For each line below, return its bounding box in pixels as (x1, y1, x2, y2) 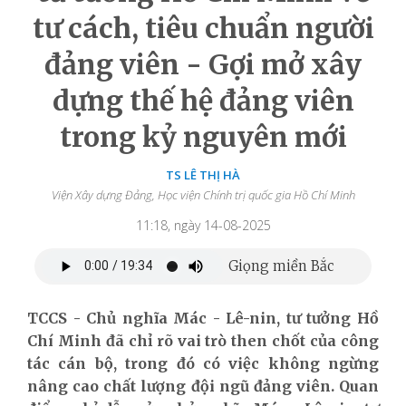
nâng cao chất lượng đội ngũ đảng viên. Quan (27, 376, 379, 395)
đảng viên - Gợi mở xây (44, 46, 362, 82)
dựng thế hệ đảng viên (52, 82, 354, 118)
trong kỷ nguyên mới (59, 119, 347, 154)
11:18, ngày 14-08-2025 (135, 216, 271, 234)
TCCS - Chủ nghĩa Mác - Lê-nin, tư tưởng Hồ (27, 308, 379, 327)
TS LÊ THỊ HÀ (166, 166, 240, 183)
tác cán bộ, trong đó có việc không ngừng (27, 353, 379, 372)
